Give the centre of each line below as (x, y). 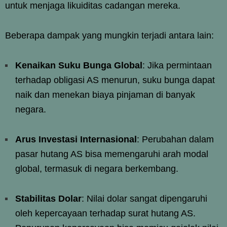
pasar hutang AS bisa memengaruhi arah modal (112, 154)
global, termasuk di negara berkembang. (97, 168)
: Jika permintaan (177, 65)
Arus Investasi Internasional (76, 139)
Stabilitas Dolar (48, 198)
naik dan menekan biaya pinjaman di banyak (105, 94)
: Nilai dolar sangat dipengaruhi (144, 198)
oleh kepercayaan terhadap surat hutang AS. (105, 213)
